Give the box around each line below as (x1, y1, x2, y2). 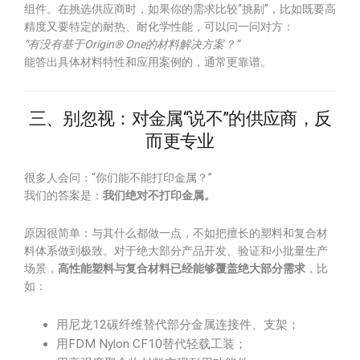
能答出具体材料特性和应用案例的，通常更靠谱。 (24, 55, 272, 68)
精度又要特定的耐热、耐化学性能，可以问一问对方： (24, 20, 294, 33)
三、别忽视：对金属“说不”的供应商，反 (28, 108, 332, 129)
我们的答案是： (24, 189, 103, 202)
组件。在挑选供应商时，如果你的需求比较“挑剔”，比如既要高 (24, 2, 336, 15)
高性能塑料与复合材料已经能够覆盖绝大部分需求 (58, 262, 305, 275)
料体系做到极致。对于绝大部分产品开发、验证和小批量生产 (24, 244, 328, 257)
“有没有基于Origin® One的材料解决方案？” (24, 38, 239, 51)
